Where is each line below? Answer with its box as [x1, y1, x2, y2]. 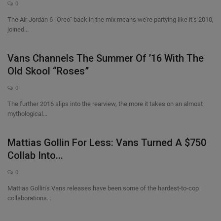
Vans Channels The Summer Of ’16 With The [7, 52, 204, 64]
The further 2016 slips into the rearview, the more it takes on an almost [7, 100, 203, 108]
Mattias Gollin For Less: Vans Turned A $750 [7, 137, 206, 148]
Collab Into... [7, 149, 63, 161]
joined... [7, 26, 29, 33]
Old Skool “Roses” [7, 65, 89, 77]
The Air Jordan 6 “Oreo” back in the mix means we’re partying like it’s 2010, [7, 16, 214, 23]
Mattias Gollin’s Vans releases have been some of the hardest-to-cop [7, 184, 199, 192]
